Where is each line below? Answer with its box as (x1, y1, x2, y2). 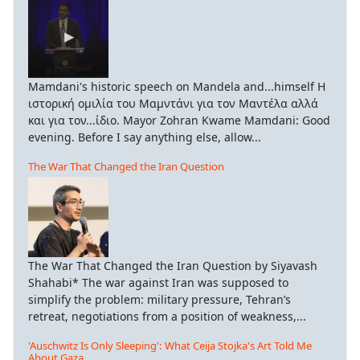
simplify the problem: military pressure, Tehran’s (28, 291, 291, 307)
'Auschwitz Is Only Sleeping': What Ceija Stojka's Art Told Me (28, 337, 312, 353)
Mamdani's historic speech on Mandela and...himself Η (28, 78, 325, 94)
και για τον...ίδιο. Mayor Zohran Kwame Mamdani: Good (28, 112, 330, 128)
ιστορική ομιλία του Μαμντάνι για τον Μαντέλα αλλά (28, 95, 318, 111)
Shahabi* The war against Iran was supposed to (28, 274, 288, 290)
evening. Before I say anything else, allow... (28, 129, 261, 145)
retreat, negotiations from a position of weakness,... (28, 308, 306, 324)
